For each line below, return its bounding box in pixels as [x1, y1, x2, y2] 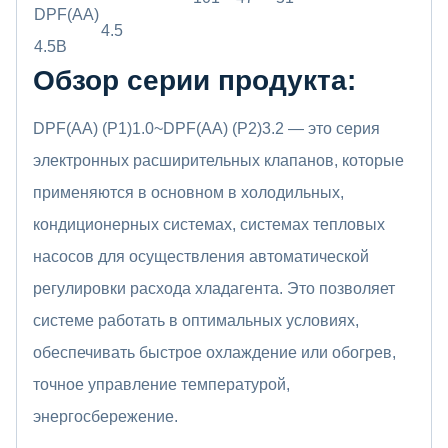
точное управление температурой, [33, 375, 290, 393]
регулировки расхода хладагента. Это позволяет [33, 279, 395, 297]
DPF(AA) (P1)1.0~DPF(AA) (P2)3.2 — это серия [33, 119, 380, 137]
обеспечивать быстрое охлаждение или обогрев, [33, 343, 396, 361]
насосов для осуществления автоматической [33, 247, 369, 265]
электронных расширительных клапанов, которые [33, 151, 404, 169]
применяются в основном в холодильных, [33, 183, 344, 201]
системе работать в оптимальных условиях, [33, 311, 359, 329]
